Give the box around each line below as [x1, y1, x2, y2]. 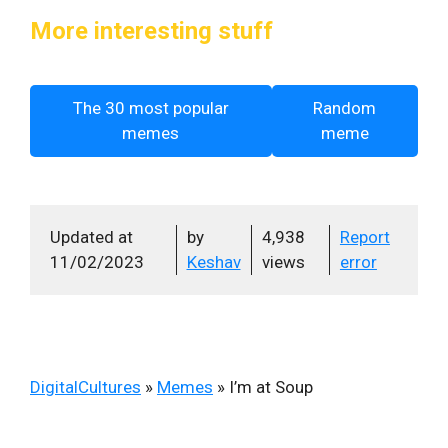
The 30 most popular [72, 98, 229, 118]
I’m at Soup [229, 377, 313, 397]
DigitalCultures [30, 377, 141, 397]
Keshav [186, 252, 241, 272]
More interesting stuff [30, 17, 273, 45]
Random [313, 98, 377, 118]
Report [339, 227, 390, 247]
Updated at [50, 227, 133, 247]
